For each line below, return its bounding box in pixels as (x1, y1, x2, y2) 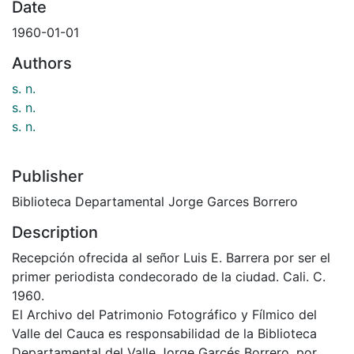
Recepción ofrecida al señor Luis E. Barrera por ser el (12, 249, 330, 265)
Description (12, 222, 98, 242)
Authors (12, 53, 72, 73)
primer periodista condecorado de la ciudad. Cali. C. (12, 268, 326, 284)
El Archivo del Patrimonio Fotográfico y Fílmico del (12, 306, 317, 322)
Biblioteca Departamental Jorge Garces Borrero (12, 193, 298, 209)
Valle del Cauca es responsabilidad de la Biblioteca (12, 325, 317, 341)
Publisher (12, 166, 84, 186)
